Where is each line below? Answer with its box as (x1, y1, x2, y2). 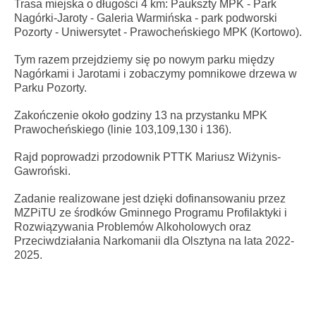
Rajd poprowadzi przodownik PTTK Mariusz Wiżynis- (14, 151, 281, 164)
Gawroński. (14, 165, 71, 178)
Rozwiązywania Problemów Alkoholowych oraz (14, 221, 251, 233)
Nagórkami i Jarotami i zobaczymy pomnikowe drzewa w (14, 68, 297, 80)
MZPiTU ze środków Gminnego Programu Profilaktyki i (14, 207, 287, 219)
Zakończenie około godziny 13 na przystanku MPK (14, 109, 267, 122)
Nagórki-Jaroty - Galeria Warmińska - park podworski (14, 12, 277, 25)
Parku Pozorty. (14, 82, 87, 95)
